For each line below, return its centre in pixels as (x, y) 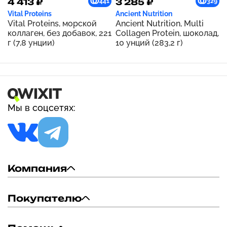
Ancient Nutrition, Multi (160, 24)
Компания (37, 168)
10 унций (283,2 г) (149, 43)
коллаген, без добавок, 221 (60, 33)
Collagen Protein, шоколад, (167, 33)
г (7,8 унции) (31, 43)
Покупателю (45, 198)
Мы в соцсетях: (42, 108)
